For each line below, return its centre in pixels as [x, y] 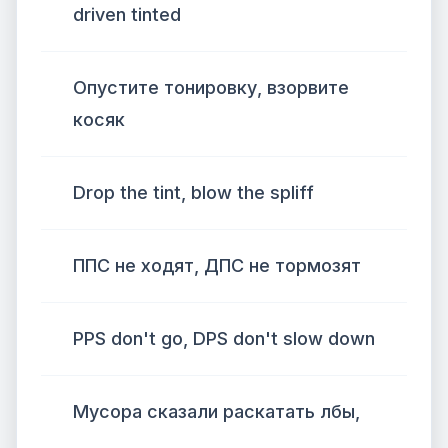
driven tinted [127, 14]
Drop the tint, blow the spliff [193, 192]
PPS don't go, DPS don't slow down [224, 338]
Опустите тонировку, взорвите [211, 87]
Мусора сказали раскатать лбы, [216, 411]
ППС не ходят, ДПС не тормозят [217, 265]
